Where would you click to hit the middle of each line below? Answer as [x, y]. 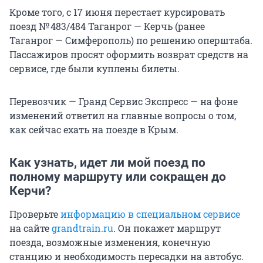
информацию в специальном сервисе [150, 214]
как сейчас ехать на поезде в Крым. [94, 130]
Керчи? [30, 191]
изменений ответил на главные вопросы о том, [123, 116]
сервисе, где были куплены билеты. [95, 69]
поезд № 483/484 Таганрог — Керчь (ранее [107, 26]
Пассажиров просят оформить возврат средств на [129, 55]
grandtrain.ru [82, 228]
